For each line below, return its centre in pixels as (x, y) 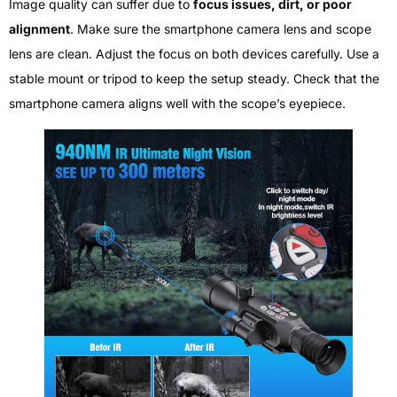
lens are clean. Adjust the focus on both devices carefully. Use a (194, 54)
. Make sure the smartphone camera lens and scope (221, 29)
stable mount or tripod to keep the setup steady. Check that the (194, 79)
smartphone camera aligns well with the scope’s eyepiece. (177, 104)
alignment (39, 29)
